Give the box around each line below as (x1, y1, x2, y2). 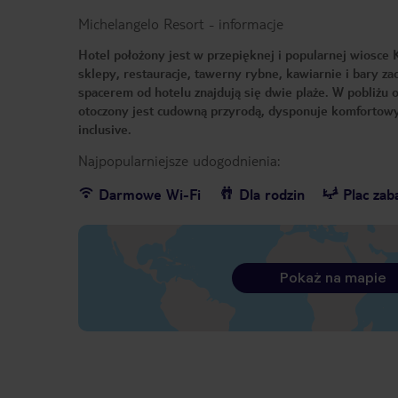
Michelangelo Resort (78, 14, 204, 34)
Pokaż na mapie (279, 269, 386, 287)
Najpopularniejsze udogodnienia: (78, 151, 280, 171)
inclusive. (78, 121, 131, 138)
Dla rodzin (239, 185, 305, 204)
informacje (219, 14, 283, 34)
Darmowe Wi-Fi (99, 185, 201, 204)
